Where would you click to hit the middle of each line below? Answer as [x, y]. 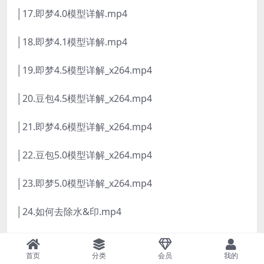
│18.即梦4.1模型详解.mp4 [72, 42]
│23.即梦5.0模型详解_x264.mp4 [84, 184]
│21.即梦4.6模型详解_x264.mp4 [84, 127]
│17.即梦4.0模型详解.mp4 [72, 14]
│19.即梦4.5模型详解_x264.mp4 [84, 70]
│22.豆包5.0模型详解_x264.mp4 [84, 155]
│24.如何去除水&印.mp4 [69, 212]
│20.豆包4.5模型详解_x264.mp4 [84, 99]
